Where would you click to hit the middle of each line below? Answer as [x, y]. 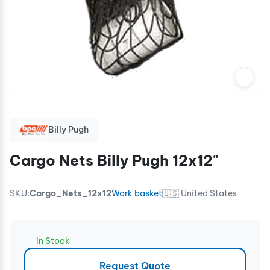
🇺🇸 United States [199, 193]
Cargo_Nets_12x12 [71, 193]
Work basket [137, 193]
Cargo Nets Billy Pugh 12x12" [114, 160]
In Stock [53, 241]
